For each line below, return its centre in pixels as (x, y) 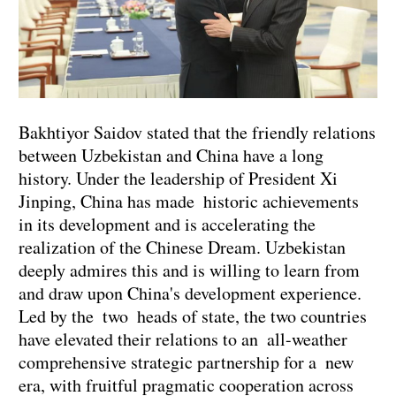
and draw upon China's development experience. (194, 293)
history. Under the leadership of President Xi (178, 178)
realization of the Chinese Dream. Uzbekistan (182, 247)
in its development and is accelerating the (167, 224)
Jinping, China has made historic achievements (193, 201)
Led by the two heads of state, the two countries (193, 316)
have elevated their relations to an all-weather (183, 339)
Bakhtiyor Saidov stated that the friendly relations (197, 132)
